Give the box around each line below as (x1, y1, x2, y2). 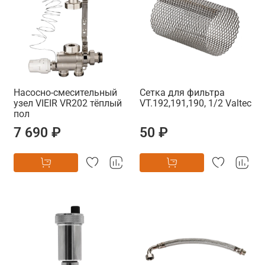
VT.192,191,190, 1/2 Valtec (140, 97, 251, 109)
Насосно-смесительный (14, 86, 117, 98)
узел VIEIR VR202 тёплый (14, 97, 122, 109)
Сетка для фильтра (140, 86, 225, 98)
